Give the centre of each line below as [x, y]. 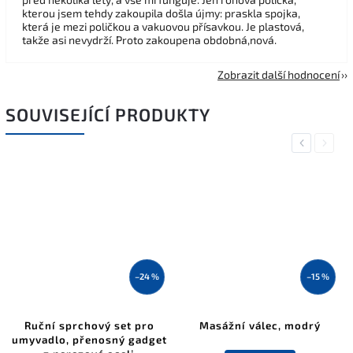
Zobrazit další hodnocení [279, 75]
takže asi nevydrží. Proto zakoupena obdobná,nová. [149, 40]
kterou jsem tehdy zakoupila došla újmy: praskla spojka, [161, 13]
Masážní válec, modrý [260, 325]
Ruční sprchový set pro [89, 325]
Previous [317, 143]
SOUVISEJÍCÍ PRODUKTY [108, 115]
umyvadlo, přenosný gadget [89, 339]
